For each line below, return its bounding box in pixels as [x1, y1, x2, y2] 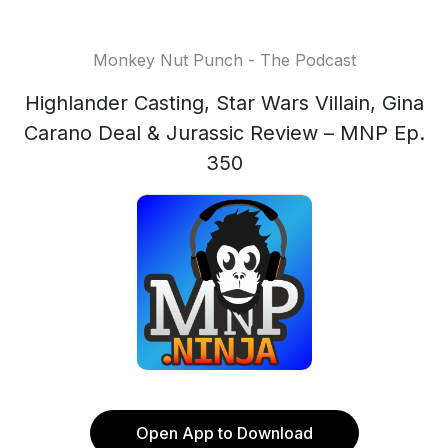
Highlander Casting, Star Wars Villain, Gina [24, 91, 424, 115]
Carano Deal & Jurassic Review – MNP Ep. [23, 121, 425, 145]
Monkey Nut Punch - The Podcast [92, 50, 356, 70]
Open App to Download [135, 423, 313, 443]
